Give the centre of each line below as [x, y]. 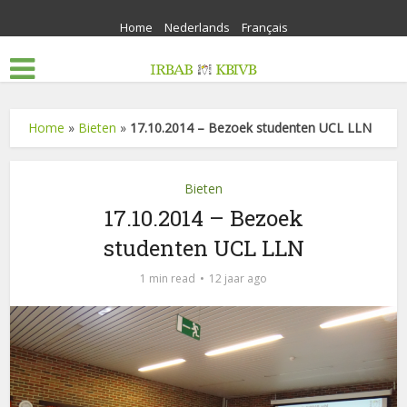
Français [264, 27]
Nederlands [197, 27]
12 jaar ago [238, 278]
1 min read [168, 278]
